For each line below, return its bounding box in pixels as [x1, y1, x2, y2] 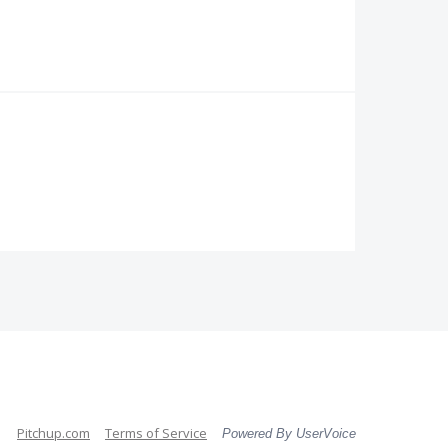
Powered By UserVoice [222, 426, 356, 441]
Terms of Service [105, 424, 207, 442]
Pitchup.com [17, 424, 90, 442]
